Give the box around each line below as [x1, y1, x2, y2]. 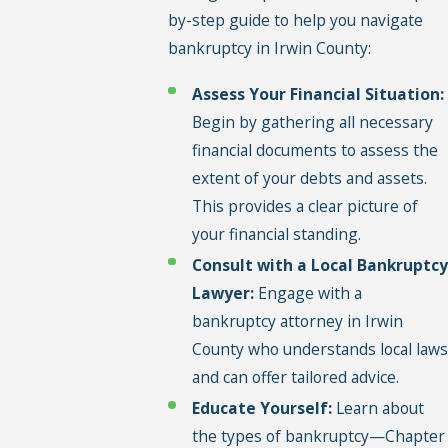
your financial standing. [191, 222, 361, 245]
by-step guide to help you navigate [168, 9, 424, 32]
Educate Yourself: [191, 396, 332, 419]
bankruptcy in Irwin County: [168, 37, 372, 60]
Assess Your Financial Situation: [191, 82, 444, 105]
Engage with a [253, 281, 362, 304]
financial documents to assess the [191, 138, 438, 161]
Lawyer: [191, 281, 254, 304]
